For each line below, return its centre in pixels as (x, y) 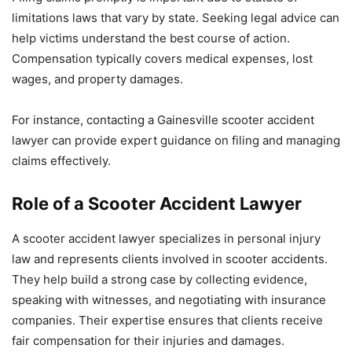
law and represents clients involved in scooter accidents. (170, 259)
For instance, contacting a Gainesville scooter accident (163, 120)
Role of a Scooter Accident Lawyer (157, 204)
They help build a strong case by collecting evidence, (159, 280)
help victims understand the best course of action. (151, 38)
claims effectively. (61, 161)
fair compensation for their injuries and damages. (148, 341)
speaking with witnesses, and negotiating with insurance (169, 300)
